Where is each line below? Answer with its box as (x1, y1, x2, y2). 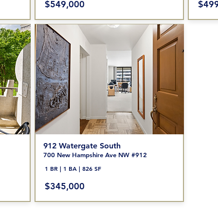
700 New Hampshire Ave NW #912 (43, 151, 147, 159)
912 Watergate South (43, 141, 121, 150)
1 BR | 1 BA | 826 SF (44, 164, 101, 172)
